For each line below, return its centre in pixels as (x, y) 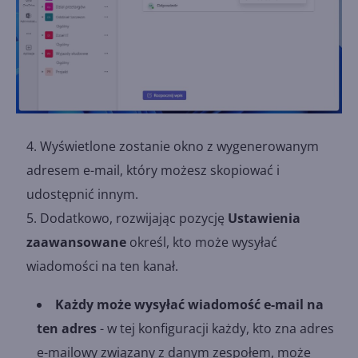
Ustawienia (264, 218)
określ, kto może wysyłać (202, 242)
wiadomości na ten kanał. (102, 266)
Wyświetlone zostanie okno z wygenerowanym (179, 146)
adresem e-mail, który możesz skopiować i (153, 170)
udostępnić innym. (82, 194)
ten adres (67, 328)
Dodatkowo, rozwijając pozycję (134, 218)
